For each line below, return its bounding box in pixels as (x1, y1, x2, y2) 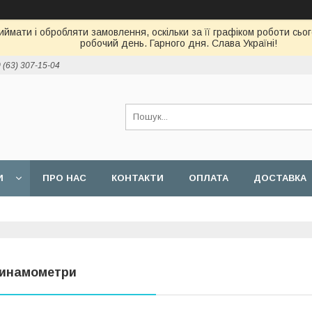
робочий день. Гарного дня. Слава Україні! (80, 38, 277, 49)
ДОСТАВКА (253, 173, 306, 183)
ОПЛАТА (189, 173, 228, 183)
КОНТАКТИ (111, 173, 164, 183)
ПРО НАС (42, 173, 86, 183)
